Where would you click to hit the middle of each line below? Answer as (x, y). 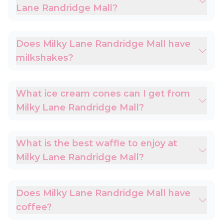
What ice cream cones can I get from (103, 94)
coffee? (34, 207)
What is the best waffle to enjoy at (97, 143)
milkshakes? (45, 58)
